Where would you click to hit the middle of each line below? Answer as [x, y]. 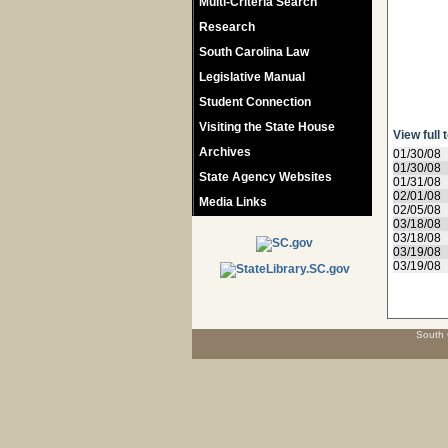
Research [227, 27]
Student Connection [255, 102]
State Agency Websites [265, 177]
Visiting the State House [267, 127]
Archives [225, 152]
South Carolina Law [254, 52]
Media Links [233, 202]
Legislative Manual [252, 77]
